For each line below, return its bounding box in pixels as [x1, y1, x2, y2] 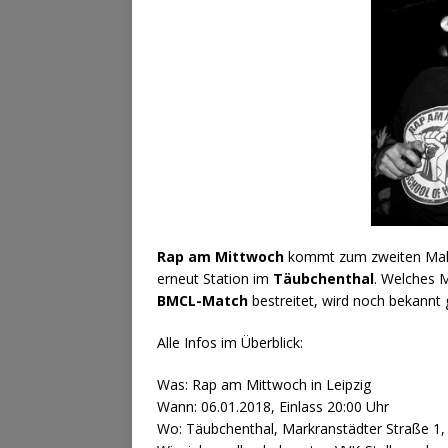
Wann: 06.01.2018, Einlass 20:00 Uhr [157, 397, 389, 417]
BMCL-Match [157, 291, 248, 311]
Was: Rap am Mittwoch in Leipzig [157, 375, 371, 395]
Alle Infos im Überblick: [157, 333, 303, 353]
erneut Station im [157, 269, 273, 289]
